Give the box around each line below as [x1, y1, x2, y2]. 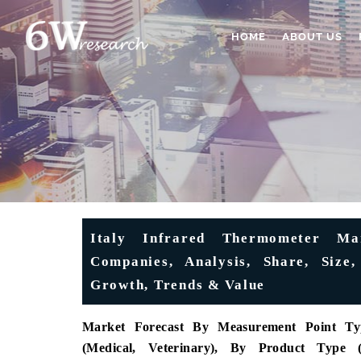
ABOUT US [282, 31, 342, 43]
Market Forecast [82, 320, 193, 334]
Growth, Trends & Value [90, 277, 266, 293]
